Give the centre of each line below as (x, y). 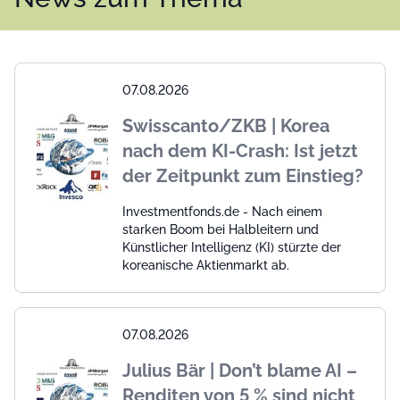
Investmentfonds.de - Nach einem (222, 212)
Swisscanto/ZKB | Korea (226, 126)
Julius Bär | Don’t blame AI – (240, 371)
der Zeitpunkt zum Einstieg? (243, 176)
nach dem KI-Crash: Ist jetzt (240, 151)
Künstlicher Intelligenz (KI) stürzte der (232, 248)
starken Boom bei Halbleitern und (221, 230)
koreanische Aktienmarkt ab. (206, 266)
